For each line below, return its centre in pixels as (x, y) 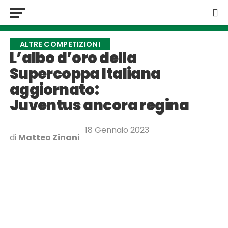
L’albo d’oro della (73, 58)
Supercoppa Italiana (85, 74)
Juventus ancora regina (99, 105)
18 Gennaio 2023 (117, 130)
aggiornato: (54, 90)
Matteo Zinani (49, 138)
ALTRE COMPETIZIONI (60, 44)
